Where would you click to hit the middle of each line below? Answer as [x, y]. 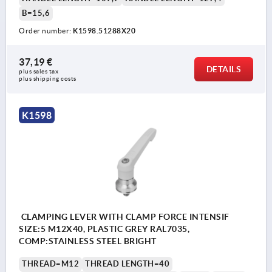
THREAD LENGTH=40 [127, 264]
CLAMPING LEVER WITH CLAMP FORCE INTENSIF [124, 217]
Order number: [46, 31]
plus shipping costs [48, 79]
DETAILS [223, 70]
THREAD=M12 [50, 264]
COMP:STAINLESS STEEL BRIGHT [88, 241]
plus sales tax [39, 72]
